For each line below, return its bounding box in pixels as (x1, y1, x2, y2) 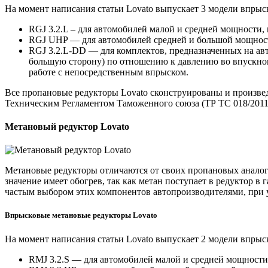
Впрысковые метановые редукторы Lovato (5, 211, 157, 220)
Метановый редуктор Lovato (5, 121, 129, 132)
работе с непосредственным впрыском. (29, 66, 188, 77)
